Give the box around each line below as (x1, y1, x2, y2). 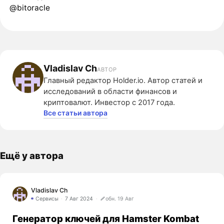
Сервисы (35, 195, 58, 202)
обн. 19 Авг (105, 195, 134, 202)
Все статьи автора (43, 108, 107, 117)
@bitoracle (9, 3, 50, 13)
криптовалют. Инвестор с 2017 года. (43, 97, 175, 107)
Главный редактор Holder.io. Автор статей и (43, 75, 202, 85)
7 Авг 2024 (65, 195, 93, 202)
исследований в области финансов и (43, 86, 177, 96)
